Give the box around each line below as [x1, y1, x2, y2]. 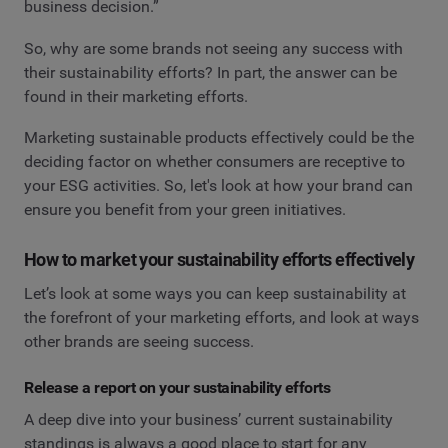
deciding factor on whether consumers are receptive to [24, 152, 405, 172]
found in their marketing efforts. [24, 86, 248, 106]
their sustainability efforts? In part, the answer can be [24, 62, 397, 82]
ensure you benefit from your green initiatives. [24, 200, 346, 220]
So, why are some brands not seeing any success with [24, 38, 403, 58]
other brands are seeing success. [24, 332, 254, 352]
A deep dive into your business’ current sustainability [24, 409, 393, 429]
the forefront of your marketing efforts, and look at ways [24, 308, 419, 328]
